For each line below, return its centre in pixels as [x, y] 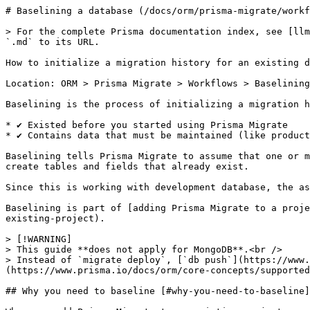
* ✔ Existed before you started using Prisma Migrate [147, 125]
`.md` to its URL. [53, 42]
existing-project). [55, 218]
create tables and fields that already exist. [127, 166]
